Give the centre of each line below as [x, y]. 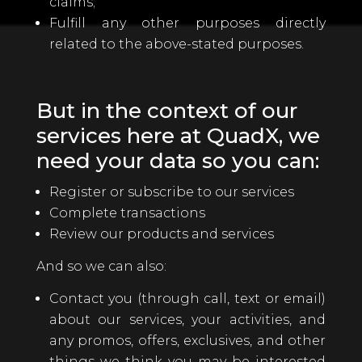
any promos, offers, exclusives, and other [187, 341]
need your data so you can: [177, 161]
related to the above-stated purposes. [176, 44]
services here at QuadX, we [178, 136]
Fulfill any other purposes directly [187, 23]
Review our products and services [161, 234]
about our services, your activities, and [187, 320]
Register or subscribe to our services [171, 192]
